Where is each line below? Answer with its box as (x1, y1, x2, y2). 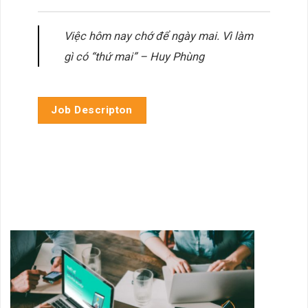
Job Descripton (51, 104, 133, 117)
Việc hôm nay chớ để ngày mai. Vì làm (63, 29, 253, 43)
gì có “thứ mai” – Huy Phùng (63, 49, 204, 63)
